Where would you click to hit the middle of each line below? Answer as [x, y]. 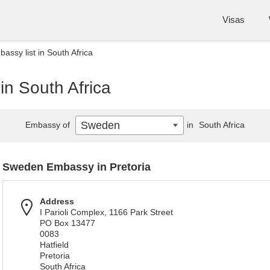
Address [57, 201]
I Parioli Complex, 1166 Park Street [106, 212]
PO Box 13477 [67, 223]
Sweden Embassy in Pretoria [77, 167]
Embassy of [49, 125]
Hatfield [54, 245]
